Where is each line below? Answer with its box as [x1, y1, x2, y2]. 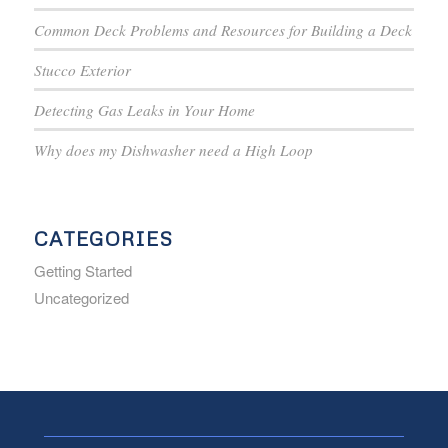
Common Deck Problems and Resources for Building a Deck [33, 20, 412, 41]
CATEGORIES [33, 226, 173, 251]
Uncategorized [33, 287, 129, 309]
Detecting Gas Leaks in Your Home [33, 100, 255, 121]
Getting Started [33, 260, 132, 282]
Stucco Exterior [33, 60, 131, 81]
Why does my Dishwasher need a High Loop [33, 140, 313, 161]
